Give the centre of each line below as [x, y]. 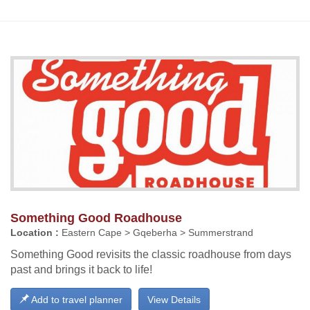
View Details [174, 299]
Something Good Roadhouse [96, 218]
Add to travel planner [76, 299]
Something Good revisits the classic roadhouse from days [151, 254]
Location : [35, 232]
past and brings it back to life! [81, 269]
